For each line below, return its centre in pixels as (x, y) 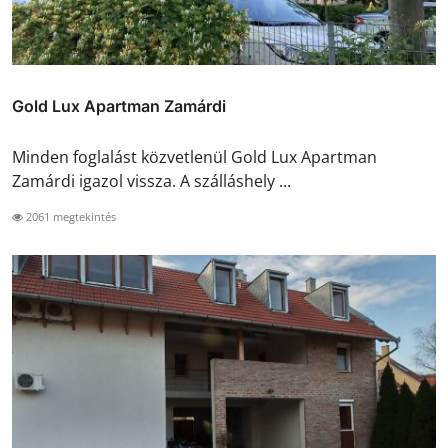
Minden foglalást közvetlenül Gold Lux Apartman (194, 157)
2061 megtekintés (69, 217)
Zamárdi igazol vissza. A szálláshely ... (151, 181)
